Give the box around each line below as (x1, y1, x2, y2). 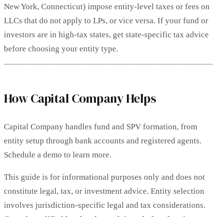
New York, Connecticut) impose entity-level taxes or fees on (4, 2, 210, 12)
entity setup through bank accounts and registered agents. (4, 136, 201, 146)
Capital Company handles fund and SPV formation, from (4, 122, 197, 132)
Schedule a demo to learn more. (4, 150, 111, 160)
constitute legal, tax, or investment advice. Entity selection (4, 186, 204, 196)
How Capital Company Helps (4, 90, 156, 108)
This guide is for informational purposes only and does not (4, 172, 205, 182)
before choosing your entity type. (4, 44, 118, 54)
